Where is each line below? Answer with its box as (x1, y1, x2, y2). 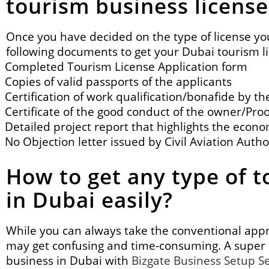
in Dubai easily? (6, 186, 173, 214)
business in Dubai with (6, 253, 131, 268)
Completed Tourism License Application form (5, 59, 247, 74)
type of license (174, 29, 254, 44)
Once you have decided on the (6, 29, 174, 44)
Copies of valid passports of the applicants (5, 74, 232, 89)
